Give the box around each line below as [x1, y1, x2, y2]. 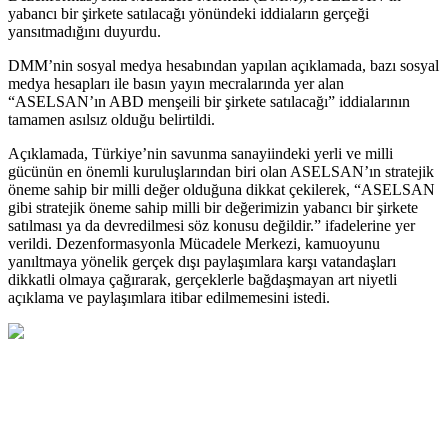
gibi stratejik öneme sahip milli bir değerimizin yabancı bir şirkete [8, 199, 418, 217]
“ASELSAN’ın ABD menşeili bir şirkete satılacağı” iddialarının [8, 93, 410, 111]
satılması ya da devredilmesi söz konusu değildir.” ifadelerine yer [8, 217, 415, 235]
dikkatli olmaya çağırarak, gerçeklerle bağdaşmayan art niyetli [8, 271, 397, 289]
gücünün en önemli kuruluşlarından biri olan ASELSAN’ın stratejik [8, 163, 434, 181]
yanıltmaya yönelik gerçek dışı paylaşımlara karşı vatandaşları [8, 253, 396, 271]
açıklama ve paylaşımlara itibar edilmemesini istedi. [8, 289, 330, 307]
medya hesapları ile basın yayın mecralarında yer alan [8, 75, 344, 93]
